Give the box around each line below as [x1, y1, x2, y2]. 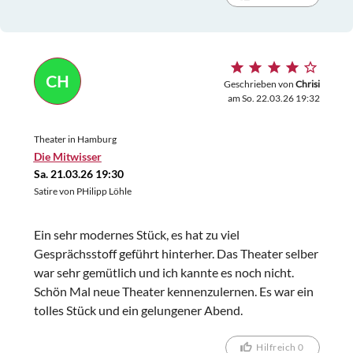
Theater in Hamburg [33, 132, 117, 145]
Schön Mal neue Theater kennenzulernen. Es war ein [33, 283, 314, 299]
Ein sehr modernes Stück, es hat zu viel [33, 226, 240, 242]
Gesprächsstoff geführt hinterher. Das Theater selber [33, 245, 318, 261]
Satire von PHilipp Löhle [33, 184, 132, 197]
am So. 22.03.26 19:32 [227, 91, 320, 104]
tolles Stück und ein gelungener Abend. [33, 302, 243, 318]
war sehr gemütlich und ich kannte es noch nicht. [33, 264, 294, 280]
